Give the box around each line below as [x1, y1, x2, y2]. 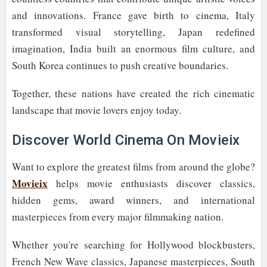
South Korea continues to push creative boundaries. [11, 58, 228, 73]
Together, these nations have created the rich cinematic [11, 86, 256, 101]
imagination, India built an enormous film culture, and [11, 42, 256, 56]
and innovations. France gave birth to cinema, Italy [11, 8, 256, 23]
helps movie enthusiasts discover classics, [47, 176, 256, 190]
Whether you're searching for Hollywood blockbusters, [11, 237, 256, 252]
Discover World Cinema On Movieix [11, 131, 240, 148]
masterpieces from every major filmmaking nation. [11, 209, 223, 223]
